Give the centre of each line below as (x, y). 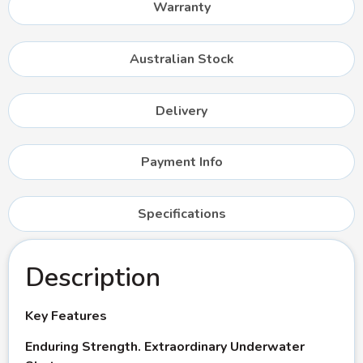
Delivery (181, 111)
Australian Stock (181, 60)
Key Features (66, 316)
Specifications (181, 214)
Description (93, 277)
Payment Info (181, 162)
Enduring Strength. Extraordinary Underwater (165, 347)
